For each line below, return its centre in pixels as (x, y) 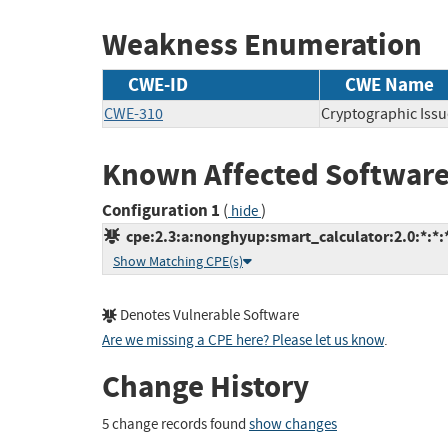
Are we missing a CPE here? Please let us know (243, 341)
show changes (293, 424)
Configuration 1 (161, 211)
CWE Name (389, 84)
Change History (205, 387)
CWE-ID (158, 84)
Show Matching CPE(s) (178, 262)
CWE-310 (133, 113)
